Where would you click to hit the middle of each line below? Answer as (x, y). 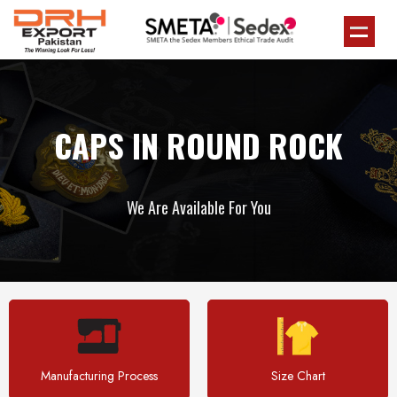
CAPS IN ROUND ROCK (198, 145)
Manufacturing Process (99, 376)
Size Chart (298, 376)
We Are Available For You (198, 207)
